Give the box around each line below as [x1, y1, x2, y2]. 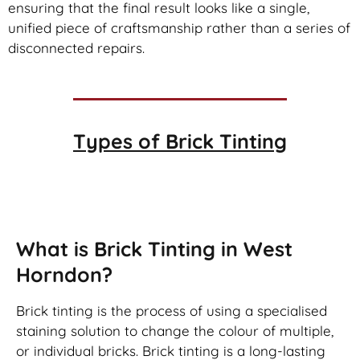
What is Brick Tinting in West [16, 235, 292, 261]
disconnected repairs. [8, 39, 145, 57]
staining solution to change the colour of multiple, [16, 321, 333, 339]
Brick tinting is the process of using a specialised [16, 301, 327, 319]
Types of [73, 128, 166, 153]
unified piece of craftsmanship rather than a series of [8, 19, 350, 37]
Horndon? [16, 261, 112, 287]
